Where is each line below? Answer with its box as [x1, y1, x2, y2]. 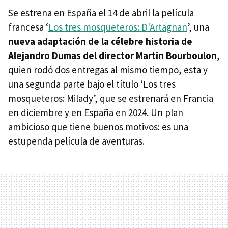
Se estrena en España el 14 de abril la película [8, 6, 194, 19]
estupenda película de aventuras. [8, 134, 145, 147]
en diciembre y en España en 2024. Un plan [8, 106, 183, 119]
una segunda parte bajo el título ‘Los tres [8, 77, 176, 90]
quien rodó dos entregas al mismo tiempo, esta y [8, 63, 208, 76]
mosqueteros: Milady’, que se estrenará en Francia [8, 92, 213, 104]
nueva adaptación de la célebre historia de [8, 35, 192, 47]
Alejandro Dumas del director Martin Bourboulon [8, 49, 217, 62]
